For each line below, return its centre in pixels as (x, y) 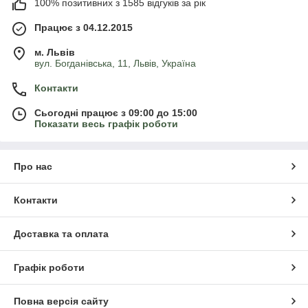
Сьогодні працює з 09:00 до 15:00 (116, 113)
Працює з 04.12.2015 (84, 28)
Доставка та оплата (61, 234)
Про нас (33, 167)
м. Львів (55, 53)
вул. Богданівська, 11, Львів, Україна (115, 64)
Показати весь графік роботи (106, 124)
